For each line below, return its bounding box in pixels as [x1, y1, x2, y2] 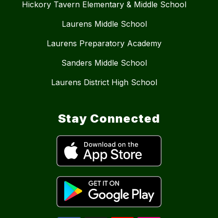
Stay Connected [58, 111, 160, 126]
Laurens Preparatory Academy [47, 38, 162, 49]
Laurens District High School [51, 77, 157, 88]
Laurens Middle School [61, 19, 147, 29]
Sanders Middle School [61, 58, 147, 68]
